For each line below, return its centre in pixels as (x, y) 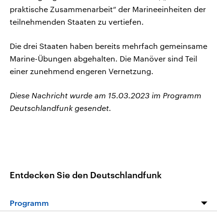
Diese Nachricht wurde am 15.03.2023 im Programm (106, 95)
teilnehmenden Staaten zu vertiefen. (77, 22)
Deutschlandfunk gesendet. (61, 108)
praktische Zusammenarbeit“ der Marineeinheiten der (108, 9)
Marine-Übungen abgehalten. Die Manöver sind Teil (103, 59)
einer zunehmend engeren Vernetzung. (82, 71)
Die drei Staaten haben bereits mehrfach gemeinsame (108, 46)
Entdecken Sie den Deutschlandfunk (86, 175)
